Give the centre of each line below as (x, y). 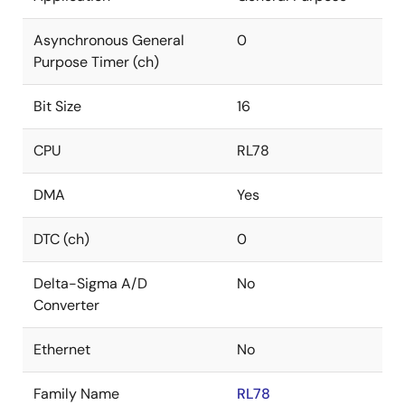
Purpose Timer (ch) (96, 62)
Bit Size (57, 106)
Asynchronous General (109, 40)
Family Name (76, 394)
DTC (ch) (61, 239)
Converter (66, 305)
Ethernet (62, 349)
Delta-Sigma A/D (90, 283)
